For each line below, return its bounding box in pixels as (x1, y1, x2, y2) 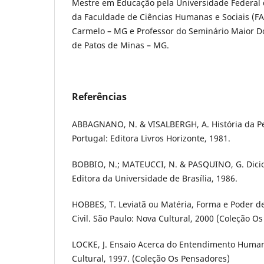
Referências (72, 90, 127, 103)
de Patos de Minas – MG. (72, 39, 169, 51)
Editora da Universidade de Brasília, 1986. (72, 172, 237, 184)
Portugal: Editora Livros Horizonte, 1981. (72, 132, 230, 144)
